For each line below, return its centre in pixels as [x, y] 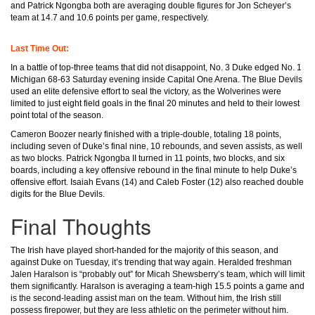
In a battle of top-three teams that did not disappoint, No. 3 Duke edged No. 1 [156, 67]
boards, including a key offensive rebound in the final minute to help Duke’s [154, 170]
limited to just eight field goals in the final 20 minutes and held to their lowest [155, 103]
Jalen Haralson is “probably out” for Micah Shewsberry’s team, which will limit [157, 274]
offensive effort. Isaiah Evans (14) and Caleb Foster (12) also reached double [157, 182]
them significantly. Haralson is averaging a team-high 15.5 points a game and [157, 286]
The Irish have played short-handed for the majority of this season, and [144, 250]
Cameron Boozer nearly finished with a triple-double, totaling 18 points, [146, 134]
